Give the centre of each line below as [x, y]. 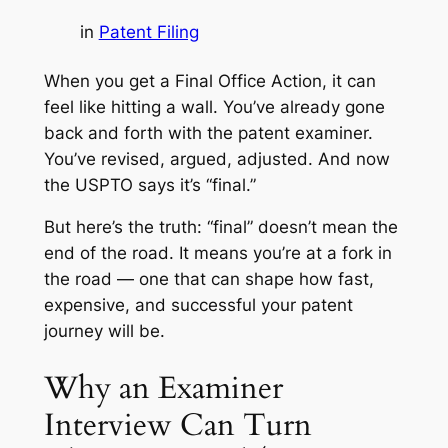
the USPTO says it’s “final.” [149, 184]
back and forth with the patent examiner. [208, 132]
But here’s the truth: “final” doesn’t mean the [220, 227]
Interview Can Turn [177, 425]
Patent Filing [148, 32]
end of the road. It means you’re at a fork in [217, 253]
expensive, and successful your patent [198, 305]
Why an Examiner [163, 388]
